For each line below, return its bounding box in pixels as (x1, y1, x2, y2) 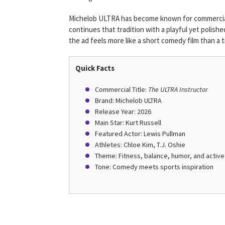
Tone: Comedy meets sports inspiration (95, 162, 213, 171)
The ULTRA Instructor (148, 85, 208, 94)
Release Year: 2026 (95, 107, 151, 116)
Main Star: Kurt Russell (95, 118, 161, 127)
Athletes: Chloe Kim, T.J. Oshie (95, 140, 185, 149)
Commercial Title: (95, 85, 148, 94)
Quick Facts (75, 63, 115, 73)
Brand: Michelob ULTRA (95, 96, 162, 105)
